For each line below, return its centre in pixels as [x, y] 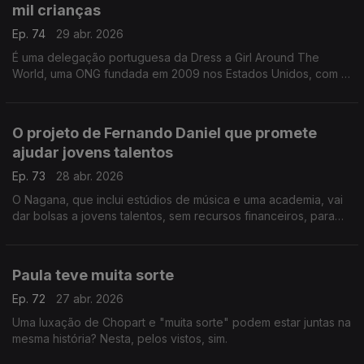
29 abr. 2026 [90, 34]
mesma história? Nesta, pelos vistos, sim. [120, 338]
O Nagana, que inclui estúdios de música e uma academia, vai [178, 199]
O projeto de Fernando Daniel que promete [165, 133]
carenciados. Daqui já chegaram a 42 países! [132, 106]
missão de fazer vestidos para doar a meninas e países [160, 90]
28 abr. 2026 [90, 176]
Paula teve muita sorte [93, 275]
